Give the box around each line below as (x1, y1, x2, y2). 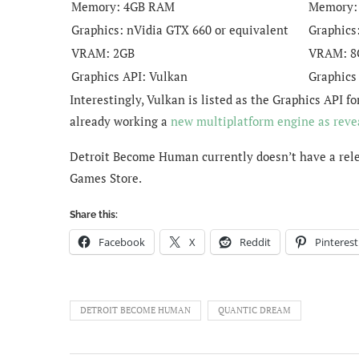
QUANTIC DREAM (218, 304, 291, 316)
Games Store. (70, 169, 142, 186)
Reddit (240, 234, 271, 249)
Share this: (70, 208, 118, 220)
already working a (70, 112, 171, 129)
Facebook (99, 234, 145, 249)
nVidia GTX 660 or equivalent (127, 21, 288, 38)
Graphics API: (71, 67, 149, 84)
